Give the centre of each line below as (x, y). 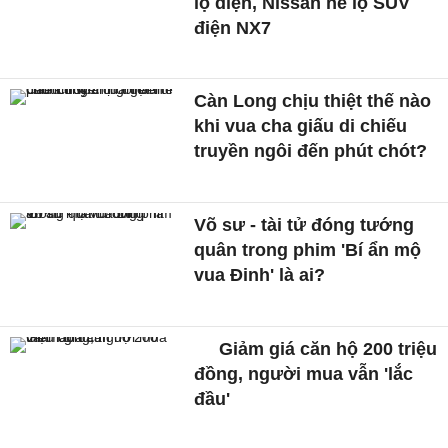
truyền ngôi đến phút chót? (311, 151)
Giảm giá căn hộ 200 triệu (326, 348)
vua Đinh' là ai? (260, 275)
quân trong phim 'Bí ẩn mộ (308, 250)
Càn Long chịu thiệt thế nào (313, 101)
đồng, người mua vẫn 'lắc (304, 373)
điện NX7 (233, 27)
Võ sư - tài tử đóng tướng (304, 225)
